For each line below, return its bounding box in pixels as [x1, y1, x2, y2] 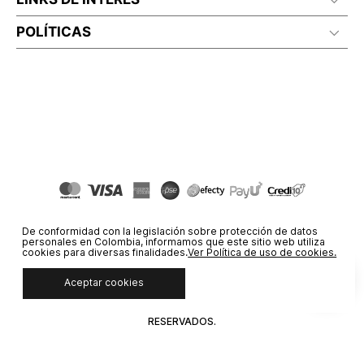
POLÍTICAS [16, 24, 91, 41]
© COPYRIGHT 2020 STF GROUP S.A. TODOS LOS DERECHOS [32, 301, 332, 313]
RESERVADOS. [148, 315, 216, 327]
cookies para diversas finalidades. [22, 245, 188, 258]
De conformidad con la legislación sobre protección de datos [22, 224, 318, 237]
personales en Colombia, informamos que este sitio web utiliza [22, 235, 326, 248]
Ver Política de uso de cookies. [188, 245, 337, 258]
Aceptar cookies [64, 276, 145, 289]
